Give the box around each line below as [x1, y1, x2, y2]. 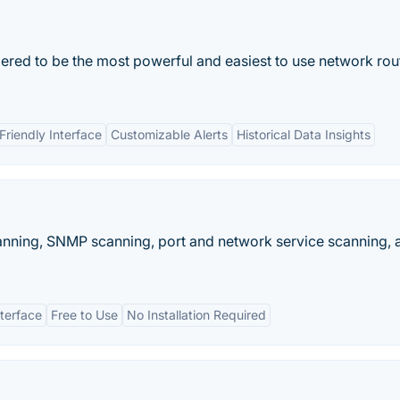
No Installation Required [127, 307, 266, 322]
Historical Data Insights [237, 127, 371, 142]
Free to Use [51, 307, 118, 322]
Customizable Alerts [111, 127, 228, 142]
